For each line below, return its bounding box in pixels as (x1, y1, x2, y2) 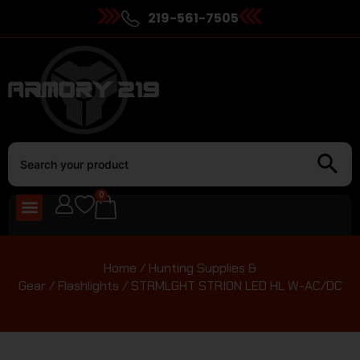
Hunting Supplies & (149, 259, 256, 276)
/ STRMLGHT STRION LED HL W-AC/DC (118, 276, 342, 294)
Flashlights (57, 276, 119, 294)
